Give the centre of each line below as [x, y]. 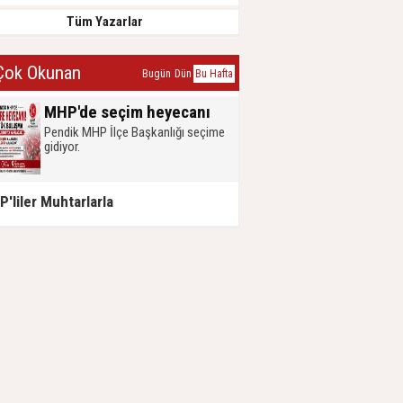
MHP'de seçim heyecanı [127, 112]
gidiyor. [62, 146]
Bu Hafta [214, 73]
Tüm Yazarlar [104, 21]
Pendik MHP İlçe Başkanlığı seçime [134, 132]
